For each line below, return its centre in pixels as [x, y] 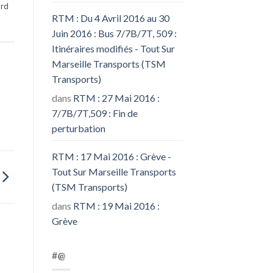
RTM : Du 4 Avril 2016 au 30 [110, 18]
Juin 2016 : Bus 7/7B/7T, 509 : [114, 33]
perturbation [78, 128]
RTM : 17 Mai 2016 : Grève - [111, 156]
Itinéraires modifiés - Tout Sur [113, 48]
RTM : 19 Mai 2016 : [116, 205]
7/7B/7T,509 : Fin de [94, 113]
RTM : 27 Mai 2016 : [116, 97]
